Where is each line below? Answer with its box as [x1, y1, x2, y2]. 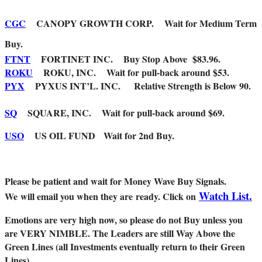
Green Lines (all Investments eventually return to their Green [5, 240, 245, 254]
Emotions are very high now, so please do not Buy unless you [5, 213, 243, 227]
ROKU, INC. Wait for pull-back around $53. [33, 65, 229, 80]
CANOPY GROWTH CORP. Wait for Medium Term [26, 16, 257, 30]
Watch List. [199, 188, 252, 204]
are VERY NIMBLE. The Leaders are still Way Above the [5, 226, 235, 240]
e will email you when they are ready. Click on [13, 189, 199, 204]
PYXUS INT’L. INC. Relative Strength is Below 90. [25, 79, 254, 93]
